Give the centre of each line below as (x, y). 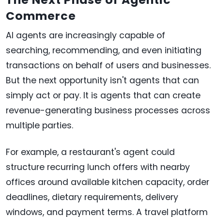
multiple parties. (39, 126)
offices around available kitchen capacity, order (108, 182)
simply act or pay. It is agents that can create (103, 96)
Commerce (41, 16)
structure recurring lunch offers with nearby (98, 167)
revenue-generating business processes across (108, 111)
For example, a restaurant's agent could (90, 152)
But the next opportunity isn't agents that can (102, 81)
